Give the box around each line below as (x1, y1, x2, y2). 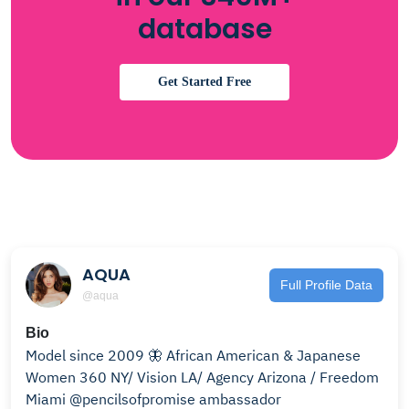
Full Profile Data (280, 277, 372, 292)
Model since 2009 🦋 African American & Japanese (26, 346, 166, 364)
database (137, 10, 272, 48)
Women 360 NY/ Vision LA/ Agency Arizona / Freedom (26, 368, 379, 386)
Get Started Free (158, 75, 251, 89)
